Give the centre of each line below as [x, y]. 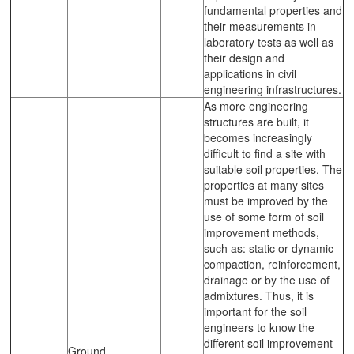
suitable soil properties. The [273, 169]
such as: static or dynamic [269, 248]
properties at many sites [264, 185]
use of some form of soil [264, 216]
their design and [244, 57]
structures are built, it [256, 121]
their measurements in [260, 26]
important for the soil [255, 311]
